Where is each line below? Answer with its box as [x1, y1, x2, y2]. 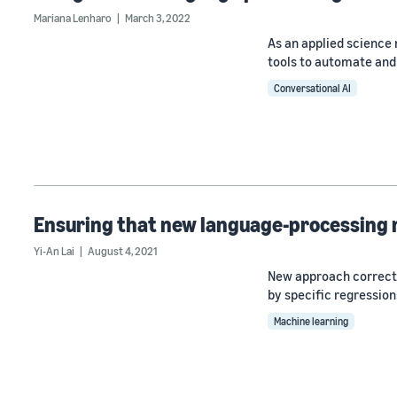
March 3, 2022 [125, 11, 191, 26]
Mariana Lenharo [34, 11, 112, 26]
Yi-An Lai [34, 244, 74, 259]
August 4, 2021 [88, 244, 157, 259]
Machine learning [274, 315, 348, 329]
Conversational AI [274, 82, 351, 96]
